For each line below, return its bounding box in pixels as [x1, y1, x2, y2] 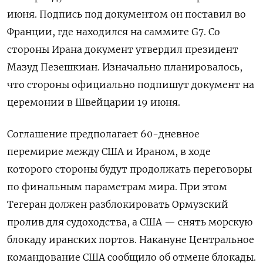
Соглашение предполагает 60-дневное [7, 128, 200, 140]
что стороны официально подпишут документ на [7, 79, 254, 91]
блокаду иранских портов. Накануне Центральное [7, 234, 254, 246]
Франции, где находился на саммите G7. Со [7, 26, 220, 38]
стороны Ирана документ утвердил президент [7, 43, 238, 56]
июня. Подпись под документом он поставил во [7, 8, 246, 21]
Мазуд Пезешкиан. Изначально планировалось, [7, 61, 242, 73]
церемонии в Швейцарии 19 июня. [7, 96, 180, 109]
